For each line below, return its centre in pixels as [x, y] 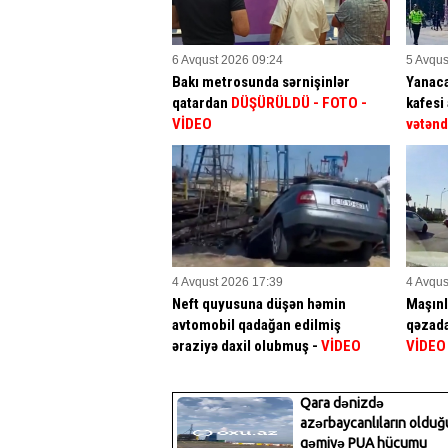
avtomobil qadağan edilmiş [256, 324]
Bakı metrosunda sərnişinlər [261, 81]
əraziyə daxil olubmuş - [246, 345]
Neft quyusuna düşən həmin [259, 303]
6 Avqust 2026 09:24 [227, 59]
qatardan [201, 102]
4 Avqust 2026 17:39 [227, 281]
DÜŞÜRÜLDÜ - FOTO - [299, 102]
